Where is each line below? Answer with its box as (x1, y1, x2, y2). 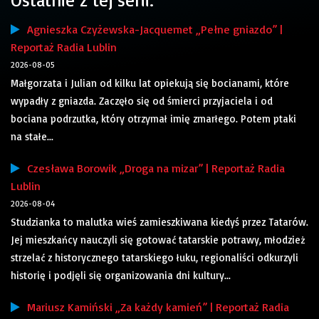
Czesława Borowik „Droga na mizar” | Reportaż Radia (20, 161, 285, 176)
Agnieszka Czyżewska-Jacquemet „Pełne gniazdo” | (20, 22, 283, 37)
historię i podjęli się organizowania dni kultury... (11, 268, 231, 283)
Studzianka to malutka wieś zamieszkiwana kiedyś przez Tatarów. (11, 215, 308, 229)
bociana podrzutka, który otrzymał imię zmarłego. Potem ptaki (11, 112, 296, 126)
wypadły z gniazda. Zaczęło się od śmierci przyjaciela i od (11, 94, 273, 108)
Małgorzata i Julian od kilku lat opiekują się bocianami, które (11, 76, 289, 90)
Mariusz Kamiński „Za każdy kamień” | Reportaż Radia (20, 300, 289, 315)
